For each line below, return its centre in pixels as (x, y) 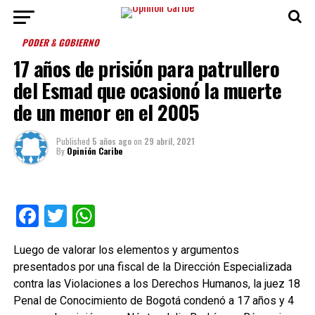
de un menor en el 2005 (106, 112)
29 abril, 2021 (169, 141)
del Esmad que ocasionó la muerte (147, 90)
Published (73, 141)
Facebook (85, 216)
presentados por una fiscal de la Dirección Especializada (152, 267)
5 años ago (111, 141)
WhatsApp (145, 216)
